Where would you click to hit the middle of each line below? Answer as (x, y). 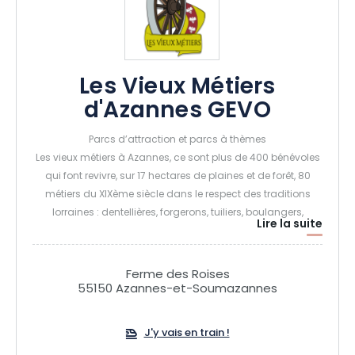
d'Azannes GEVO (177, 112)
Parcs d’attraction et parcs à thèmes (177, 140)
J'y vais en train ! (187, 334)
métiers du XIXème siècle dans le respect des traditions (177, 195)
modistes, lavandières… (177, 231)
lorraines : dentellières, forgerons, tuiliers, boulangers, (177, 213)
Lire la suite (290, 225)
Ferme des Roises (177, 275)
